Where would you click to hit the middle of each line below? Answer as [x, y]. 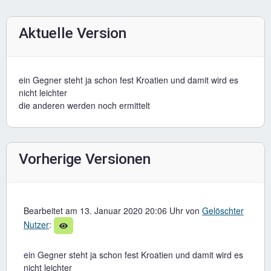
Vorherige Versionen [85, 159]
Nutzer [36, 224]
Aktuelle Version [73, 33]
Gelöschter [223, 211]
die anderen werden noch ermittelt [84, 105]
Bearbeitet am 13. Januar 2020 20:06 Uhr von [113, 211]
